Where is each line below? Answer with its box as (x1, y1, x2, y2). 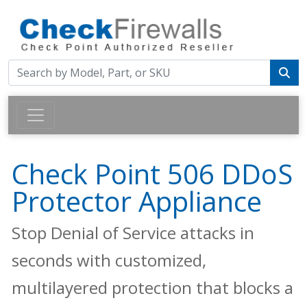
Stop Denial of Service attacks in (12, 221, 254, 245)
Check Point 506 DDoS (12, 155, 293, 193)
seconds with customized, (12, 249, 206, 272)
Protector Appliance (12, 182, 262, 221)
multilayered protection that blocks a (12, 276, 293, 299)
